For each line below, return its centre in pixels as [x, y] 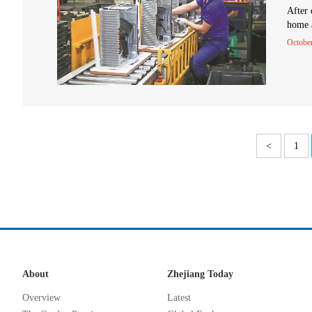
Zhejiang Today [200, 274]
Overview [41, 298]
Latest [179, 298]
